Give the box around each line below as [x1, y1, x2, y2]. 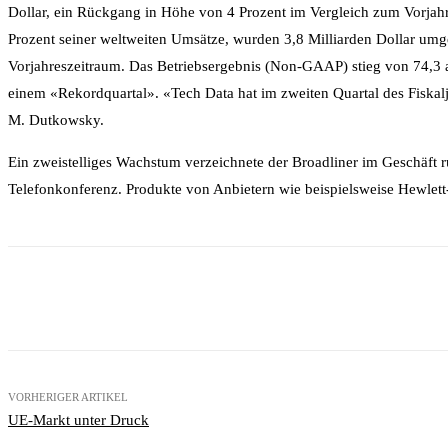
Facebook [197, 290, 251, 306]
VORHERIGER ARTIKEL [8, 390, 128, 403]
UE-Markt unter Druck [8, 411, 149, 428]
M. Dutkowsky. [8, 111, 104, 128]
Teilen [84, 290, 117, 306]
